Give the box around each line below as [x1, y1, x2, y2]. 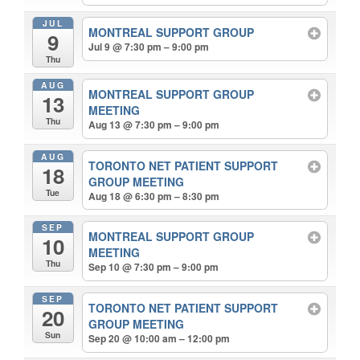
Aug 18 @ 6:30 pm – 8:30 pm [88, 188, 220, 203]
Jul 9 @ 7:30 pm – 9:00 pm [88, 39, 210, 55]
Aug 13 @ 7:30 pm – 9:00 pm [88, 117, 220, 132]
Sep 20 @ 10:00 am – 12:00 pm [88, 330, 231, 346]
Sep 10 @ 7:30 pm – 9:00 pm [88, 260, 219, 275]
